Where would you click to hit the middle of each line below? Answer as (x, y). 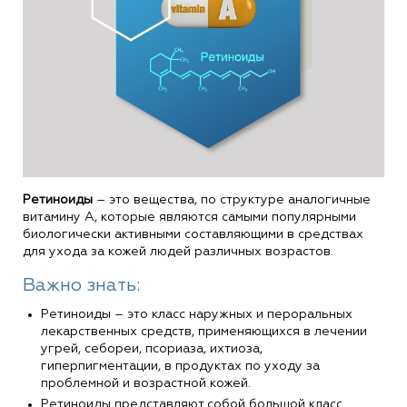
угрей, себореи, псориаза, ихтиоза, (152, 348)
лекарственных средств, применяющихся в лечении (204, 331)
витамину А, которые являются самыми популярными (189, 217)
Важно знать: (81, 285)
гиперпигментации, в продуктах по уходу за (180, 366)
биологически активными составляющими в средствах (193, 234)
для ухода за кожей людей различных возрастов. (178, 251)
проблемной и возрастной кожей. (146, 383)
